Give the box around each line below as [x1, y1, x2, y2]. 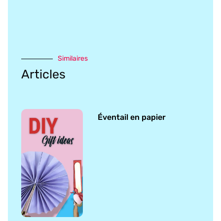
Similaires [58, 54, 88, 63]
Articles [21, 67, 66, 82]
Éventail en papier [98, 112, 166, 122]
